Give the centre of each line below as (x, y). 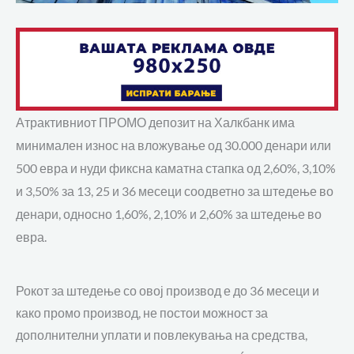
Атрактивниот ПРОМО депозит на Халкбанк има (155, 122)
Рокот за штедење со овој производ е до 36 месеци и (168, 290)
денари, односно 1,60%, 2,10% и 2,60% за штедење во (169, 213)
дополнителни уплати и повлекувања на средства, (162, 335)
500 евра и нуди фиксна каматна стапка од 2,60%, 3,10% (177, 168)
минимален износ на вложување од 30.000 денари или (173, 145)
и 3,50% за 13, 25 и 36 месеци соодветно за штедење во (175, 190)
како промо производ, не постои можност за (143, 313)
